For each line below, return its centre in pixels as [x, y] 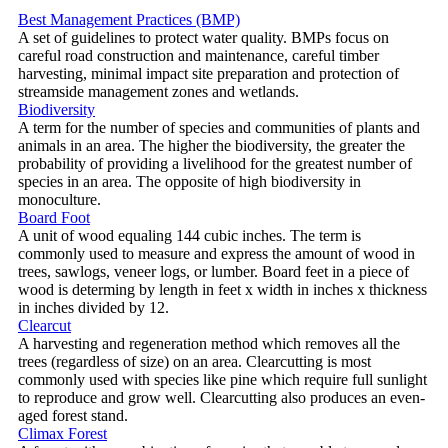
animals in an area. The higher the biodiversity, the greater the [211, 145]
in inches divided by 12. [93, 307]
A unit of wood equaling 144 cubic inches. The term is [189, 235]
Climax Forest [62, 433]
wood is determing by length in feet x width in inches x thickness [222, 289]
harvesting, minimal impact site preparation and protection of [208, 73]
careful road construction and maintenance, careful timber [198, 55]
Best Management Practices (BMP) [129, 19]
